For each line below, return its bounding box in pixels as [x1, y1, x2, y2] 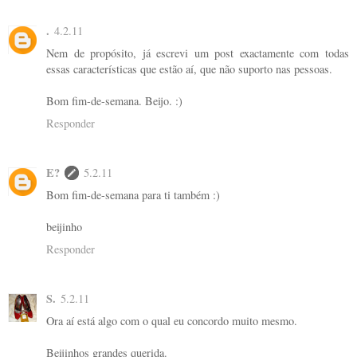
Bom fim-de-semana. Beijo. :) [46, 93, 182, 109]
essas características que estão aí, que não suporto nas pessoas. [46, 61, 332, 77]
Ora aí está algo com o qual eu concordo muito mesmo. [46, 313, 297, 329]
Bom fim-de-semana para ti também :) [46, 187, 220, 203]
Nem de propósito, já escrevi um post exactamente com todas [46, 45, 349, 61]
